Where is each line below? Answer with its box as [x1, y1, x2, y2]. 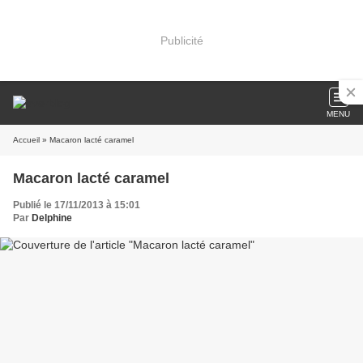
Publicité [160, 33, 203, 47]
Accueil [13, 135, 40, 144]
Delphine [32, 212, 72, 224]
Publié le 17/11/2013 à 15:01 [13, 199, 140, 211]
